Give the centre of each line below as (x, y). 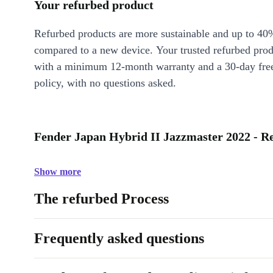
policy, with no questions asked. (105, 83)
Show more (58, 172)
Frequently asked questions (119, 238)
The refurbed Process (101, 199)
